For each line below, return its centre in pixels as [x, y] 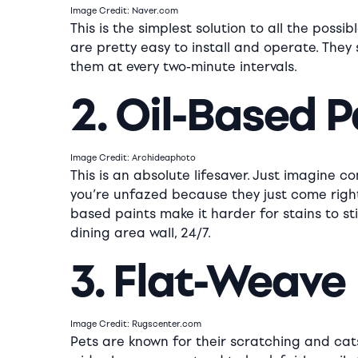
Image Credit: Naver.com [124, 11]
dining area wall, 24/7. [141, 233]
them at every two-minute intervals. [184, 67]
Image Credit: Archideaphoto [133, 158]
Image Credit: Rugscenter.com [136, 324]
